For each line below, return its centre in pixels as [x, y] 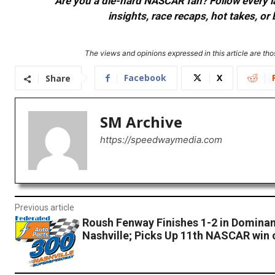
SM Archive [141, 122]
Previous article [45, 208]
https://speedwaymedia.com [161, 140]
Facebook [145, 78]
